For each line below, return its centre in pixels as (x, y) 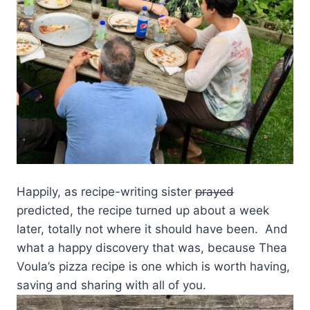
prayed (215, 191)
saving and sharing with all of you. (111, 285)
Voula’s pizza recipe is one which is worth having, (153, 266)
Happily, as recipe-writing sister (106, 191)
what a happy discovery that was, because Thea (152, 247)
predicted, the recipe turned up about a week (143, 210)
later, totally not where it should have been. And (152, 229)
